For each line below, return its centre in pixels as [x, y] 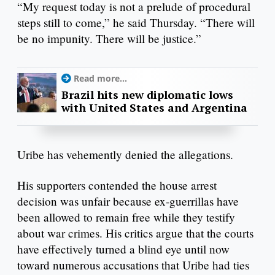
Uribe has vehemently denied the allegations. [125, 154]
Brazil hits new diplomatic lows [147, 95]
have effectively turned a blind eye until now [123, 249]
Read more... [100, 79]
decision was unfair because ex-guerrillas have [128, 201]
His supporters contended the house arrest [117, 185]
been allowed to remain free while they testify [126, 217]
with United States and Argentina [154, 108]
